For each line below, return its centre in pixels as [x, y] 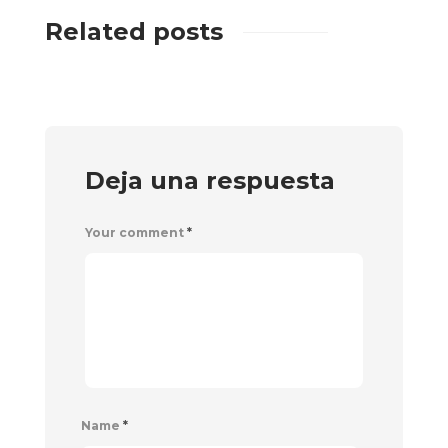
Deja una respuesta [210, 180]
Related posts [134, 31]
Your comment [136, 232]
